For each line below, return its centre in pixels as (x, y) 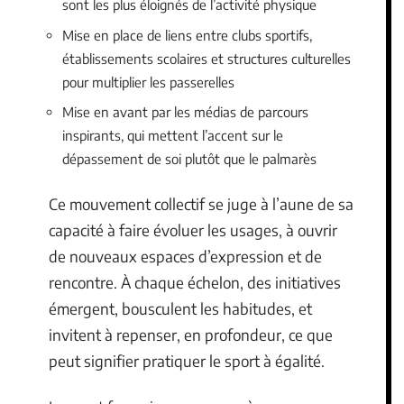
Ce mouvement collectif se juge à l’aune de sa (201, 203)
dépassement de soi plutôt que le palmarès (189, 159)
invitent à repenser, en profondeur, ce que (191, 334)
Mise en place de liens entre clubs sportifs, (187, 35)
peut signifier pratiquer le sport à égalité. (187, 360)
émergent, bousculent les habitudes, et (180, 308)
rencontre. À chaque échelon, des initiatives (195, 282)
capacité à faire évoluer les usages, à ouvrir (193, 230)
